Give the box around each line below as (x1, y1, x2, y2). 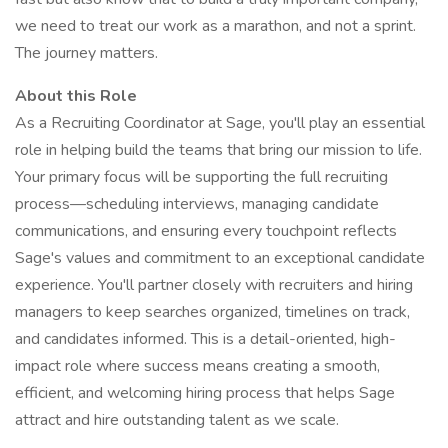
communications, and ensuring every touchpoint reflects (15, 220, 397, 242)
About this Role (15, 85, 137, 107)
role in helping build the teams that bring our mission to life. (15, 139, 422, 161)
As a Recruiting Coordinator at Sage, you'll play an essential (15, 112, 425, 134)
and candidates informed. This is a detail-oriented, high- (15, 328, 396, 350)
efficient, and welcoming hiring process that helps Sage (15, 382, 395, 404)
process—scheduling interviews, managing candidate (15, 193, 379, 215)
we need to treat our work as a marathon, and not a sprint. (15, 15, 416, 37)
